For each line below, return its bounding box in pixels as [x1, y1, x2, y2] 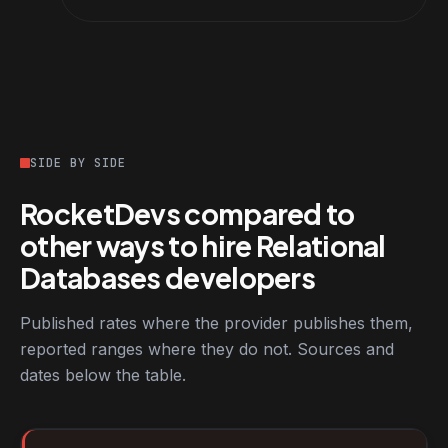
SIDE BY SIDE [30, 155, 126, 171]
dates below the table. [20, 365, 186, 385]
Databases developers [20, 260, 315, 295]
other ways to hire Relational [20, 228, 386, 263]
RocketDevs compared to [20, 196, 355, 231]
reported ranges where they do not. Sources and [20, 339, 394, 359]
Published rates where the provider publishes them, [20, 313, 413, 333]
